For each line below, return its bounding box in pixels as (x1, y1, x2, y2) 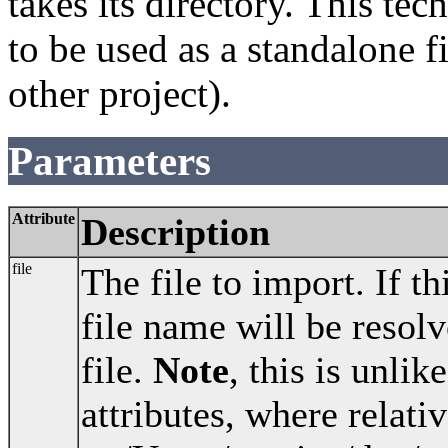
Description (81, 210, 270, 253)
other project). (8, 71, 231, 115)
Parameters (8, 137, 211, 184)
